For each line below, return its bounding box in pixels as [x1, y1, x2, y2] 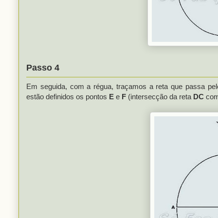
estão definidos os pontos [26, 92, 109, 101]
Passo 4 [26, 63, 59, 73]
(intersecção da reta [126, 92, 193, 101]
